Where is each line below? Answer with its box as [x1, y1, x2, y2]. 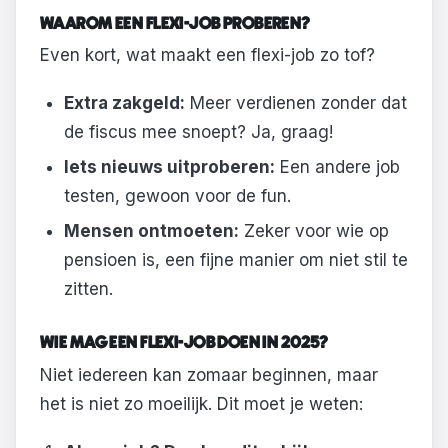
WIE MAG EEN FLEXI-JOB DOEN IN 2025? [40, 335, 329, 352]
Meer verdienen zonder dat [184, 92, 407, 113]
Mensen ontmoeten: [63, 220, 239, 241]
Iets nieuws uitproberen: [63, 156, 275, 177]
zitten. [63, 278, 113, 299]
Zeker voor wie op [238, 220, 389, 241]
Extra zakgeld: [63, 92, 185, 113]
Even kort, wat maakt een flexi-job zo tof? [40, 45, 375, 66]
